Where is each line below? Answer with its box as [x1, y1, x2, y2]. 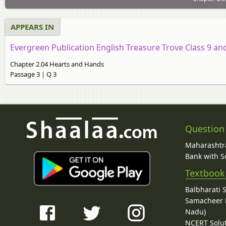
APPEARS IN [11, 21, 54, 32]
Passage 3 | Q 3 [10, 69, 56, 79]
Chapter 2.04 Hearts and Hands [10, 59, 104, 69]
